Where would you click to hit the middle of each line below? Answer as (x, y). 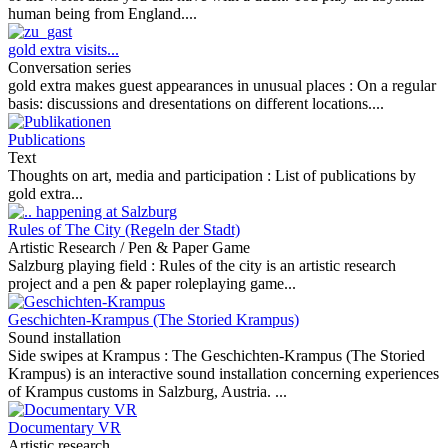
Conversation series (69, 67)
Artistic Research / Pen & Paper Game (129, 247)
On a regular (396, 85)
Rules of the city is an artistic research (277, 265)
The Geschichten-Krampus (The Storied (298, 355)
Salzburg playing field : (83, 265)
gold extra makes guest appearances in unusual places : (182, 85)
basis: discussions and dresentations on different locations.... (196, 103)
